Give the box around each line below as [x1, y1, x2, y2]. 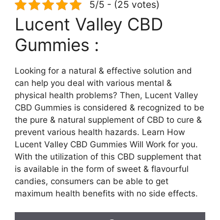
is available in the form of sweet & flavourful [15, 164, 189, 174]
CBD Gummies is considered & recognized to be [15, 102, 204, 112]
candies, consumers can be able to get [15, 176, 168, 186]
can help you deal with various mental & [15, 78, 172, 88]
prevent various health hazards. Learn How [15, 127, 185, 137]
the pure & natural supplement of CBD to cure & [15, 114, 202, 125]
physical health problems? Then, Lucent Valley [15, 90, 198, 100]
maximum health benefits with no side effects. [15, 188, 198, 198]
